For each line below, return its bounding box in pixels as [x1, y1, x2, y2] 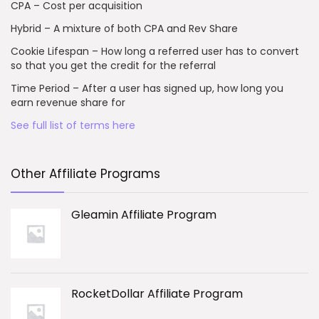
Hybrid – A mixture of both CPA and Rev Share [11, 21, 238, 36]
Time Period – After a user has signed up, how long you [11, 81, 283, 96]
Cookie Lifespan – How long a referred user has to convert [11, 44, 299, 59]
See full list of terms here [11, 118, 135, 133]
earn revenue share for [11, 95, 125, 110]
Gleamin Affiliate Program [71, 206, 216, 224]
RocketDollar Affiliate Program [71, 286, 243, 303]
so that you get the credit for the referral [11, 58, 216, 73]
